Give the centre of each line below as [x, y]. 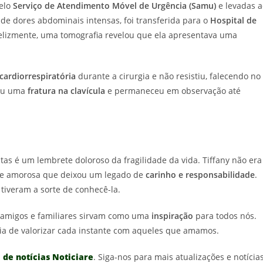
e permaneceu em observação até [173, 91]
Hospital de [233, 21]
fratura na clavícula [66, 91]
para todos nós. [225, 216]
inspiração [172, 216]
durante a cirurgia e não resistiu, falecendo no [168, 76]
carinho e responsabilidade [200, 175]
